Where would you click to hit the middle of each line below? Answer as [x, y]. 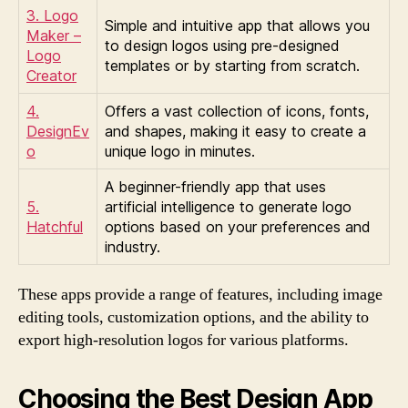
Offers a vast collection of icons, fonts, [237, 111]
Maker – [54, 36]
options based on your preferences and [238, 227]
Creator [51, 76]
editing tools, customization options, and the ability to [194, 317]
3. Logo [52, 15]
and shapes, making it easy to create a [235, 131]
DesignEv [58, 131]
